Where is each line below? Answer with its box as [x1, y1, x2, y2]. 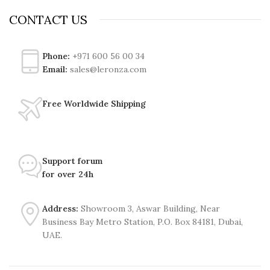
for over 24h [42, 168, 93, 180]
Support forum [42, 155, 102, 166]
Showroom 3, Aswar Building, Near [78, 202, 220, 214]
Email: [42, 63, 67, 75]
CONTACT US [9, 11, 87, 27]
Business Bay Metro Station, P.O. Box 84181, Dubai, [42, 216, 243, 227]
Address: [42, 202, 78, 214]
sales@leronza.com [67, 63, 146, 75]
